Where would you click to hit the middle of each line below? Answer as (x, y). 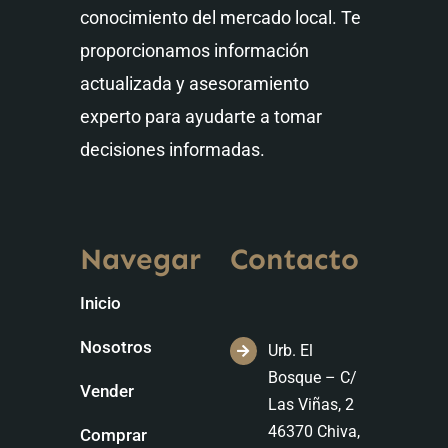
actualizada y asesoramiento (194, 84)
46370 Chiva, (314, 432)
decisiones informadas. (172, 150)
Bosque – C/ (313, 378)
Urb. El (291, 351)
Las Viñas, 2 (311, 405)
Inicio (100, 303)
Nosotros (116, 347)
